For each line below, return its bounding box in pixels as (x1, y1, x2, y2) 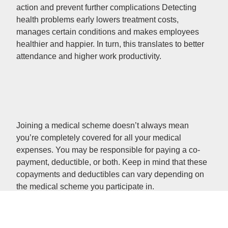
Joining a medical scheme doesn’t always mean (16, 121, 189, 130)
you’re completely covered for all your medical (16, 133, 181, 142)
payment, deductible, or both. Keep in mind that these (16, 157, 207, 166)
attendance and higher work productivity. (16, 51, 161, 61)
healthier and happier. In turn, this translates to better (16, 39, 204, 48)
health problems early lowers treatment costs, (16, 15, 179, 24)
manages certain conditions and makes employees (16, 27, 199, 36)
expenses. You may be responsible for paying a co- (16, 145, 200, 154)
